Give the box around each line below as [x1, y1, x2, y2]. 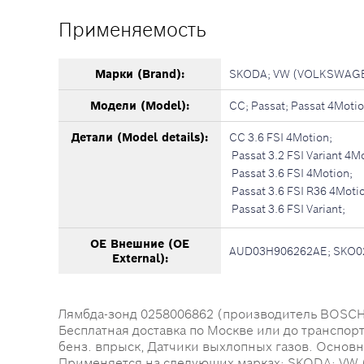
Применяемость [58, 17, 206, 42]
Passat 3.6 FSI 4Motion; [229, 166, 353, 180]
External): [111, 251, 168, 266]
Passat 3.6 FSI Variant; [229, 201, 345, 216]
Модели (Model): [90, 98, 189, 113]
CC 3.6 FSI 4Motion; [229, 130, 332, 145]
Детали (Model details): [71, 130, 208, 145]
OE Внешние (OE [90, 236, 189, 251]
